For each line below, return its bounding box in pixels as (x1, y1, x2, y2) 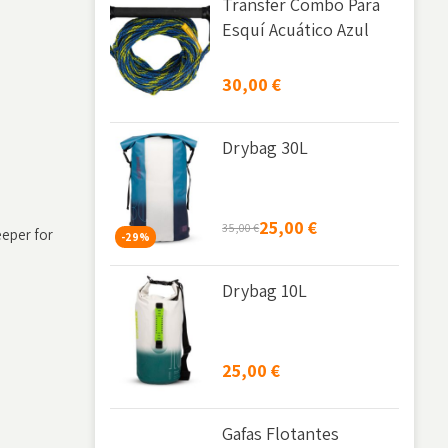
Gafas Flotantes (222, 422, 340, 445)
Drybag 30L (222, 136, 309, 159)
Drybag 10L (222, 279, 308, 302)
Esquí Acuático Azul (222, 18, 370, 41)
